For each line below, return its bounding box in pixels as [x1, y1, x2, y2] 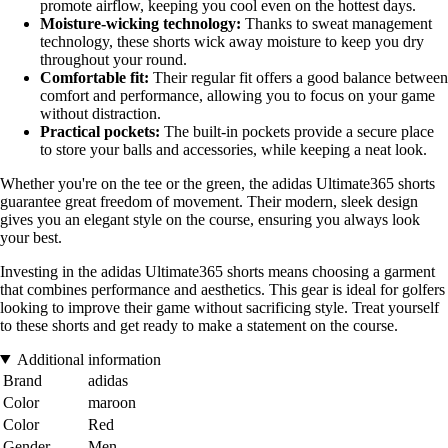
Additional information [16, 350, 161, 368]
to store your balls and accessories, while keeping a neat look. [40, 140, 427, 158]
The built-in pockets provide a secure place [160, 122, 434, 140]
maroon [88, 393, 136, 411]
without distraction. [40, 104, 161, 122]
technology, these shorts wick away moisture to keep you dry [40, 32, 424, 50]
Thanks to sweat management [241, 14, 432, 32]
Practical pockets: [40, 122, 160, 140]
